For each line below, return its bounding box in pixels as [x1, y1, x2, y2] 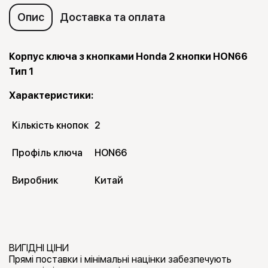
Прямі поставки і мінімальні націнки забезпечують [9, 254, 232, 266]
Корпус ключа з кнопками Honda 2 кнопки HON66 [9, 51, 248, 63]
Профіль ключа [12, 147, 83, 159]
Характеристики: [9, 90, 93, 102]
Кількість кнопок [12, 120, 89, 132]
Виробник [12, 175, 58, 187]
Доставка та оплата [60, 11, 165, 24]
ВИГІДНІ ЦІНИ [9, 242, 69, 254]
